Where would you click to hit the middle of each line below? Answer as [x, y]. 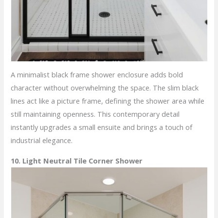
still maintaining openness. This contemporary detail [95, 114]
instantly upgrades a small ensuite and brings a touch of [102, 127]
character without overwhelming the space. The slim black [105, 88]
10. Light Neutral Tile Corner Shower [77, 160]
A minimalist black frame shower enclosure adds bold [97, 75]
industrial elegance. [42, 140]
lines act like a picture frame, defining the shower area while [108, 101]
